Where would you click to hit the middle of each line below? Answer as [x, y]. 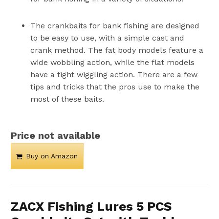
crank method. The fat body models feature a [117, 50]
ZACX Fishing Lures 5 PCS [91, 206]
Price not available [56, 135]
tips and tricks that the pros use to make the [115, 87]
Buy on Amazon [52, 156]
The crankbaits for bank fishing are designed [115, 25]
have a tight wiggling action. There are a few [114, 74]
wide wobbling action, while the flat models [113, 62]
